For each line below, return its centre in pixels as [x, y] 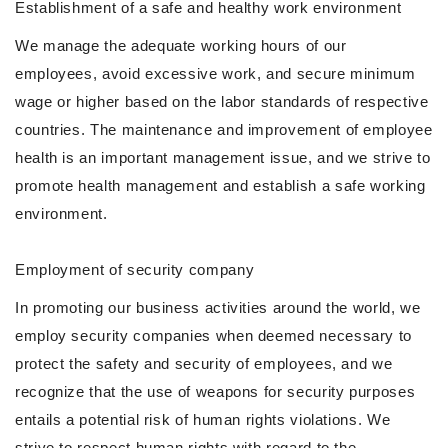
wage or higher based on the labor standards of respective [222, 102]
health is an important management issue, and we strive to [223, 158]
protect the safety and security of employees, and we [204, 364]
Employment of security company [135, 270]
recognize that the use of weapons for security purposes [215, 392]
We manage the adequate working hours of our [181, 46]
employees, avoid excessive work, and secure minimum [215, 74]
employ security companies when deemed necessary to [214, 336]
